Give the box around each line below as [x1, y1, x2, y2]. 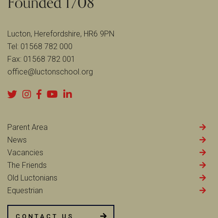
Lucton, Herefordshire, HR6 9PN [7, 29, 114, 38]
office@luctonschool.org [7, 67, 93, 76]
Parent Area [7, 122, 48, 132]
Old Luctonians [7, 173, 57, 182]
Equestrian [7, 185, 43, 195]
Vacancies [7, 147, 43, 157]
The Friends [7, 160, 47, 170]
